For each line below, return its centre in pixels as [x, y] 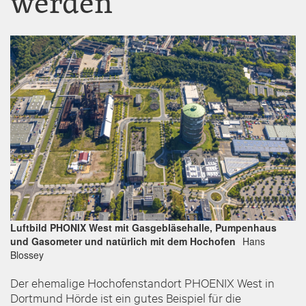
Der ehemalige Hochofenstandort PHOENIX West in [142, 282]
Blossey [27, 254]
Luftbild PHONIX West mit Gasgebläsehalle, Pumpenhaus [143, 227]
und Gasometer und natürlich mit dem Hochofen [124, 241]
